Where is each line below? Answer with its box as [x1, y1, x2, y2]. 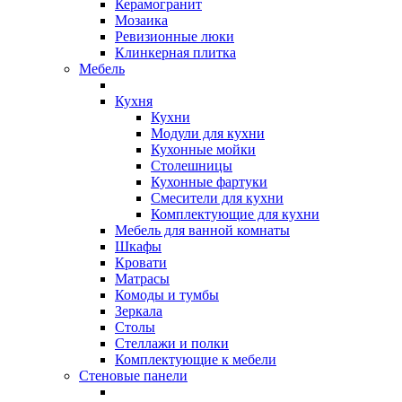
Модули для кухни [151, 126, 265, 141]
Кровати [115, 255, 167, 270]
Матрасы [115, 271, 170, 286]
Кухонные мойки [151, 142, 256, 157]
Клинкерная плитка [115, 45, 236, 60]
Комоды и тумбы [115, 287, 219, 302]
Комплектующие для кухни [151, 206, 319, 222]
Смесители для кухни [151, 190, 284, 205]
